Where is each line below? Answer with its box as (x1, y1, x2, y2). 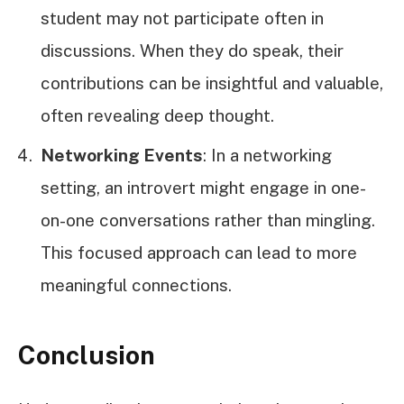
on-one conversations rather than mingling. (41, 210, 375, 231)
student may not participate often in (41, 8, 324, 29)
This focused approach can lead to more (41, 243, 357, 263)
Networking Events (41, 145, 203, 166)
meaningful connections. (41, 275, 232, 296)
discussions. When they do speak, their (41, 41, 344, 61)
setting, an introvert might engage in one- (41, 178, 366, 198)
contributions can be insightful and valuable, (41, 73, 383, 94)
